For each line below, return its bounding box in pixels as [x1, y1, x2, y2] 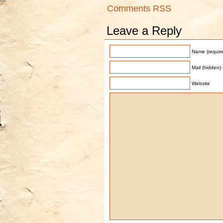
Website [192, 81, 210, 87]
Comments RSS [107, 3, 171, 14]
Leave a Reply [107, 24, 182, 38]
